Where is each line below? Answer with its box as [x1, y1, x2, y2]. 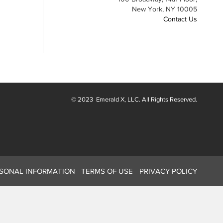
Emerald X [95, 96, 124, 103]
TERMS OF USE [81, 167, 133, 175]
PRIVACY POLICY [139, 167, 197, 175]
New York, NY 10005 [132, 5, 197, 13]
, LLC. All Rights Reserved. [124, 96, 197, 103]
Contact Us [163, 15, 197, 23]
